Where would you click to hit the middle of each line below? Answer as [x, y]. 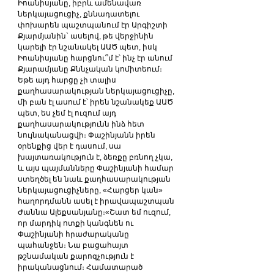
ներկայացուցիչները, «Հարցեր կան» [91, 190]
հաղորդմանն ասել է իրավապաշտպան [97, 201]
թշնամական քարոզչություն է [77, 256]
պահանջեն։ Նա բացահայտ [74, 245]
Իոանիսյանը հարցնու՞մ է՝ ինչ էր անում [96, 58]
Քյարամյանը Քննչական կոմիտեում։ [91, 69]
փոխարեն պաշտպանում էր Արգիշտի [94, 25]
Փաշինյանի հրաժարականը [74, 234]
